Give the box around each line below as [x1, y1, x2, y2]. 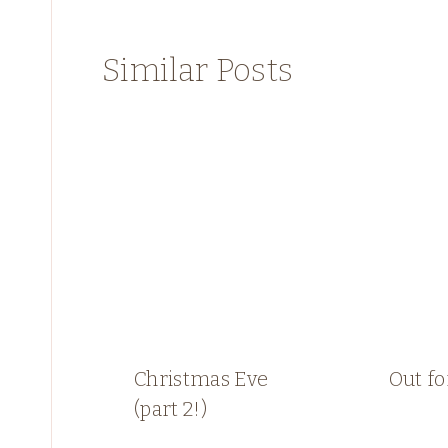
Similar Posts [102, 50, 294, 89]
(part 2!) [134, 397, 207, 422]
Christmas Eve [134, 367, 269, 392]
